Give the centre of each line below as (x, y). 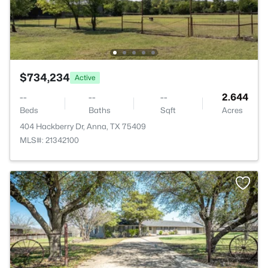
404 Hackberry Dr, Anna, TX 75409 (83, 126)
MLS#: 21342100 (49, 140)
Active (85, 77)
